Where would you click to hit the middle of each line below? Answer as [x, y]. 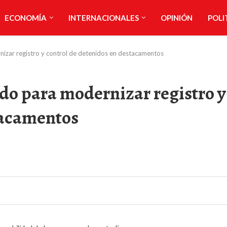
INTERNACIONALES [103, 18]
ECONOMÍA [25, 18]
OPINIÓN [176, 18]
